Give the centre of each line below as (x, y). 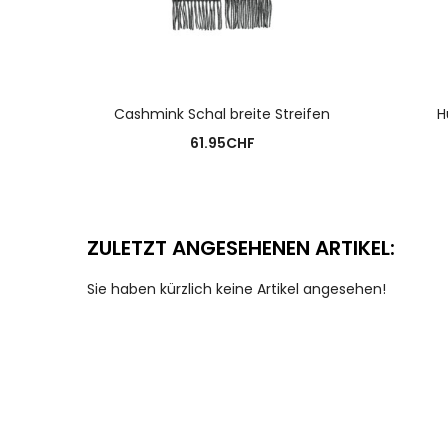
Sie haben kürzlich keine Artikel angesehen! (236, 289)
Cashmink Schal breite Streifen (222, 114)
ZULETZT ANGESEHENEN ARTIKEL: (241, 247)
